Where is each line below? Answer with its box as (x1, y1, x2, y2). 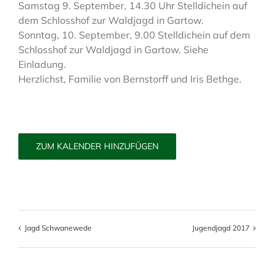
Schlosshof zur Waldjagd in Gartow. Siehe (18, 43, 209, 56)
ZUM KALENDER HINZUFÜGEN (36, 141, 158, 152)
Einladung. (18, 58, 66, 70)
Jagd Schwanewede (24, 223, 92, 232)
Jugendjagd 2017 (192, 223, 250, 232)
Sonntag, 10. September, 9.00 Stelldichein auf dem (18, 29, 250, 41)
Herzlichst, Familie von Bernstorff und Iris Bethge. (18, 73, 242, 85)
